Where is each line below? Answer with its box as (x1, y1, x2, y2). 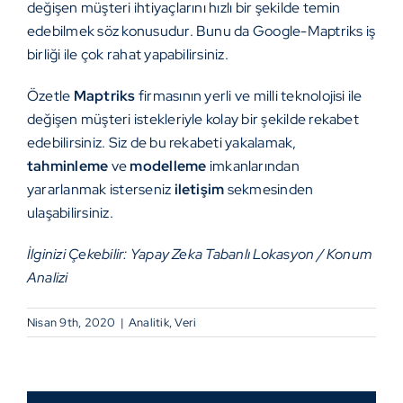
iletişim (174, 180, 225, 200)
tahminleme (27, 157, 109, 176)
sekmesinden (224, 180, 314, 200)
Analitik (128, 315, 169, 331)
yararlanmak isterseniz (27, 180, 172, 200)
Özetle (27, 86, 74, 106)
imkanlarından (206, 157, 300, 176)
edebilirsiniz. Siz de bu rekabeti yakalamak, (27, 133, 297, 153)
